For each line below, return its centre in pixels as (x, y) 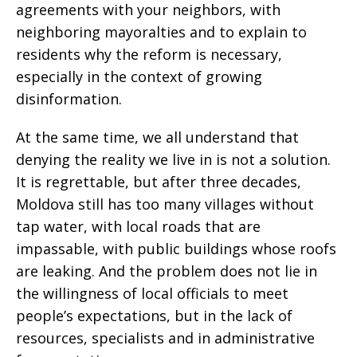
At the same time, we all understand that (157, 137)
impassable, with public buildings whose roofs (176, 249)
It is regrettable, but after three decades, (159, 182)
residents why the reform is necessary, (149, 54)
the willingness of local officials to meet (152, 293)
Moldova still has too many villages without (165, 204)
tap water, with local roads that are (138, 226)
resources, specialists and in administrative (165, 338)
